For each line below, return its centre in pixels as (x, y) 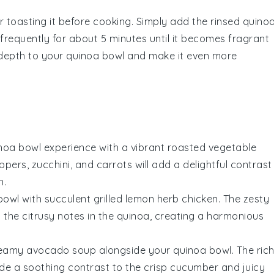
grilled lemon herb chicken (156, 198)
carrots (114, 164)
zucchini (51, 164)
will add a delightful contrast (202, 164)
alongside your (135, 250)
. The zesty (243, 198)
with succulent (56, 198)
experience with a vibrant (104, 147)
